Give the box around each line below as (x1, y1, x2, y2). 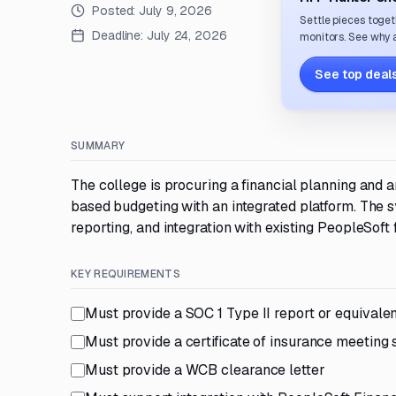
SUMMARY (71, 139, 126, 153)
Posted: (92, 3, 140, 19)
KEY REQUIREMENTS (71, 267, 180, 281)
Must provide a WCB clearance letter (85, 361, 325, 379)
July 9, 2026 (139, 3, 213, 19)
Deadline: (92, 27, 144, 43)
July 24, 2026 (147, 27, 227, 43)
